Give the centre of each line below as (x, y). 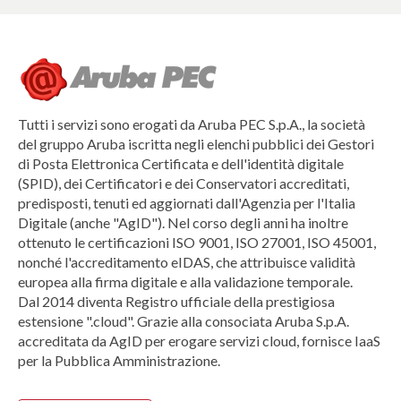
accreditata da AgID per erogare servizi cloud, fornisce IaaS (199, 341)
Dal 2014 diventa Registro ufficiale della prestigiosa (176, 302)
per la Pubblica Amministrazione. (119, 361)
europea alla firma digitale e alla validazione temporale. (185, 282)
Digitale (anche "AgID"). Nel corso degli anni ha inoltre (183, 223)
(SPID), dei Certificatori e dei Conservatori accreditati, (183, 183)
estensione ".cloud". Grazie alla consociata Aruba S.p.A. (183, 321)
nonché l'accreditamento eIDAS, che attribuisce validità (187, 262)
